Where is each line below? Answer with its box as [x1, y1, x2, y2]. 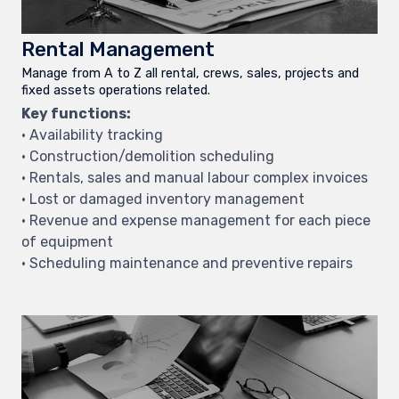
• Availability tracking [21, 126, 163, 143]
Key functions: [21, 104, 131, 122]
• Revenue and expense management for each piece [21, 211, 370, 229]
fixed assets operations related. [21, 83, 210, 99]
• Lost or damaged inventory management [21, 190, 305, 208]
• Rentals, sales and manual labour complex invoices [21, 168, 368, 186]
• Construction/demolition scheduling [21, 147, 274, 165]
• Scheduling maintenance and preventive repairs [21, 254, 353, 272]
